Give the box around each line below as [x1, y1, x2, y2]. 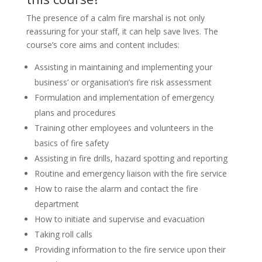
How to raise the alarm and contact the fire [34, 183, 198, 194]
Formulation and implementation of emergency [34, 92, 214, 103]
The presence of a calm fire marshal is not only [26, 12, 205, 23]
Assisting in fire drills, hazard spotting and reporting [34, 153, 227, 164]
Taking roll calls [34, 229, 92, 240]
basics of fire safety [34, 137, 109, 149]
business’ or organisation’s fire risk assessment [34, 77, 212, 88]
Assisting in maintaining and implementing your [34, 61, 212, 73]
